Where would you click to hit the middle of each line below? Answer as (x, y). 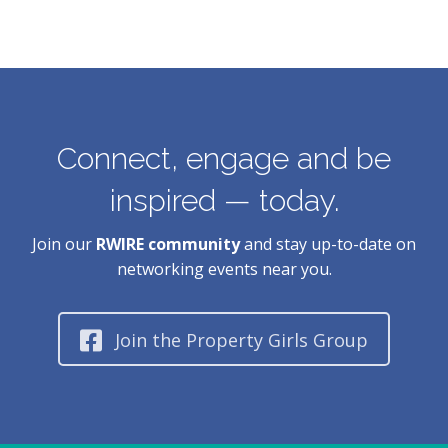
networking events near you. (224, 269)
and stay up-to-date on (328, 244)
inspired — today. (224, 201)
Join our (64, 244)
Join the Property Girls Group (241, 340)
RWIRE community (168, 244)
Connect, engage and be (224, 159)
